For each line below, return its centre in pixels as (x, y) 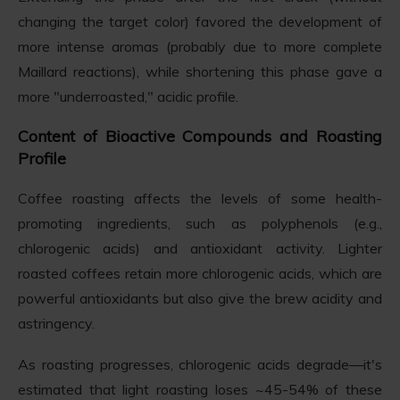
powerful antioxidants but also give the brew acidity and (200, 299)
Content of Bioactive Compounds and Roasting (200, 137)
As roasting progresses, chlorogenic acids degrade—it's (200, 365)
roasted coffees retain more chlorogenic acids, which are (200, 274)
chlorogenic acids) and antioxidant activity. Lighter (200, 249)
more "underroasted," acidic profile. (128, 97)
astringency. (56, 324)
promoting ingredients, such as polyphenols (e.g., (200, 224)
